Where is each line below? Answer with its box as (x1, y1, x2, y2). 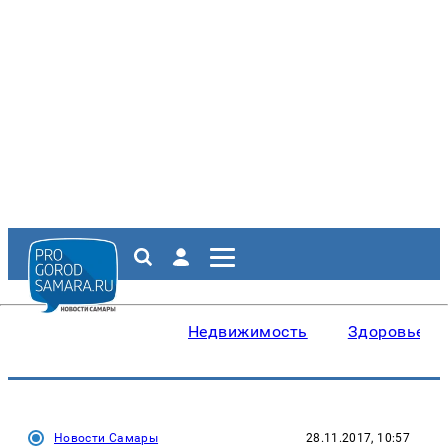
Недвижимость (188, 322, 308, 341)
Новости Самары (54, 431, 159, 445)
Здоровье (347, 322, 425, 341)
